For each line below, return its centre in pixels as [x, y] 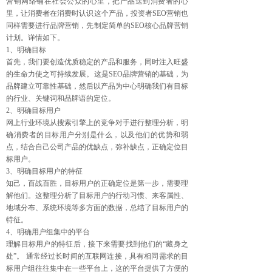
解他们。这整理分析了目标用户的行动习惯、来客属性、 [97, 195]
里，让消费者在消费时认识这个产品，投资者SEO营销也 [97, 13]
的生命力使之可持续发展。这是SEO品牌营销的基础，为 [97, 74]
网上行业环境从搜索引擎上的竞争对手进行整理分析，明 [97, 123]
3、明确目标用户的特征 [44, 171]
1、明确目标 [26, 50]
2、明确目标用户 [33, 110]
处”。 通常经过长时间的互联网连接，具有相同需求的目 [97, 256]
